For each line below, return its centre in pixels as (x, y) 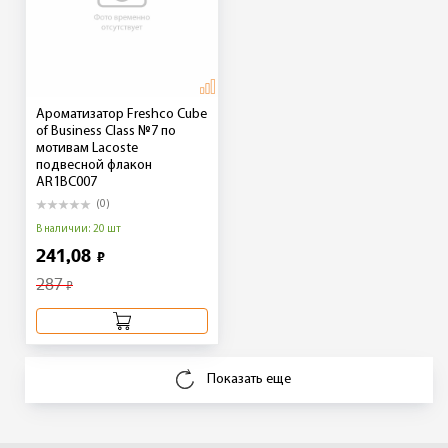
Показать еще (248, 379)
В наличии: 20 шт (78, 229)
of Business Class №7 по (106, 131)
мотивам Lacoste (87, 148)
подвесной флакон (94, 165)
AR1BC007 (66, 182)
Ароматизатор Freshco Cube (121, 114)
